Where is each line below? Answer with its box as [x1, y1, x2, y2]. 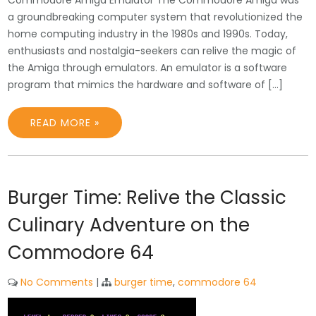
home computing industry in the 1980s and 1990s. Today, [8, 27, 288, 41]
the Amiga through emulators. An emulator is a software [8, 61, 288, 75]
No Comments [20, 275, 94, 289]
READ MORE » [30, 116, 100, 130]
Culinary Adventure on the [8, 212, 250, 238]
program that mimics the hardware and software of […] [8, 78, 284, 92]
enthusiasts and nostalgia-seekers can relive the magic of [8, 44, 297, 58]
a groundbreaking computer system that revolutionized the [8, 10, 303, 24]
